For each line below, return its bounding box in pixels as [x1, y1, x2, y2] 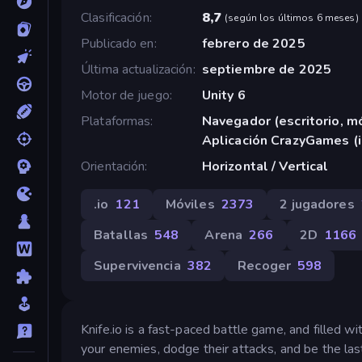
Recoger [238, 256, 292, 275]
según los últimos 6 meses [228, 11, 356, 24]
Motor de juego [81, 86, 170, 104]
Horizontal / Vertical [201, 157, 329, 175]
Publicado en [81, 34, 154, 53]
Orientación [81, 157, 145, 175]
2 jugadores [280, 195, 355, 213]
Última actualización [81, 60, 193, 78]
